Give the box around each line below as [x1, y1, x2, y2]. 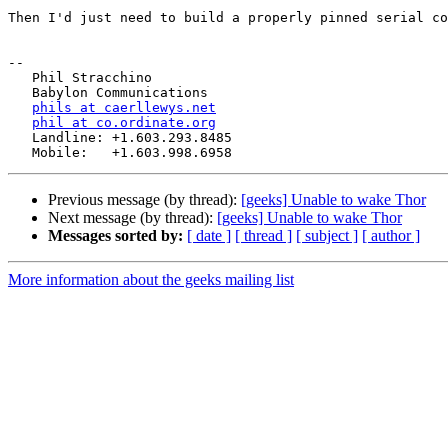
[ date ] [187, 227, 231, 245]
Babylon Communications [8, 85, 32, 101]
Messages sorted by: [48, 227, 183, 245]
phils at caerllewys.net [32, 100, 216, 116]
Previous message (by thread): [48, 191, 241, 209]
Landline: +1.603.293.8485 [8, 130, 32, 146]
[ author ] [362, 227, 420, 245]
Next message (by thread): [48, 209, 217, 227]
